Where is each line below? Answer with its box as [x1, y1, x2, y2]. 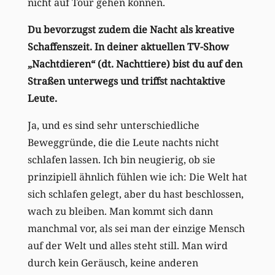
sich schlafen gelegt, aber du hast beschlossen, [27, 187, 244, 201]
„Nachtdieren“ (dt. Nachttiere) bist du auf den [27, 56, 242, 71]
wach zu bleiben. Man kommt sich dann [27, 204, 213, 218]
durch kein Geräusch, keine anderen [27, 255, 198, 269]
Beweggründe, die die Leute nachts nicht [27, 135, 219, 149]
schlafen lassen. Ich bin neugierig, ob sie [27, 152, 215, 166]
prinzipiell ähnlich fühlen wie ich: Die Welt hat [27, 169, 247, 184]
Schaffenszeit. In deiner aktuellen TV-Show [27, 39, 229, 53]
